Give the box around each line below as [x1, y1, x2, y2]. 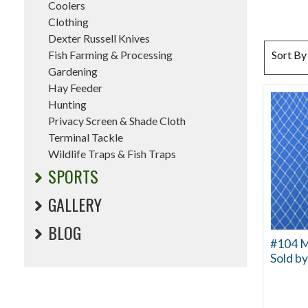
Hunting [48, 98, 87, 111]
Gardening [48, 65, 98, 78]
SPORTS [48, 164, 98, 188]
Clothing [48, 15, 89, 28]
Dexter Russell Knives [48, 32, 150, 45]
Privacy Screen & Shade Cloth [48, 114, 186, 127]
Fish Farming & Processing [48, 48, 173, 61]
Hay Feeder [48, 81, 102, 94]
